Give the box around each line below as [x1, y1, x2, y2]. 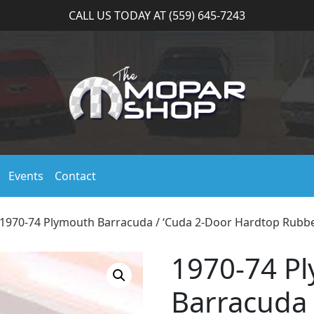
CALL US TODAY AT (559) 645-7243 [69, 8, 245, 23]
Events [8, 168, 43, 184]
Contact [55, 168, 96, 184]
